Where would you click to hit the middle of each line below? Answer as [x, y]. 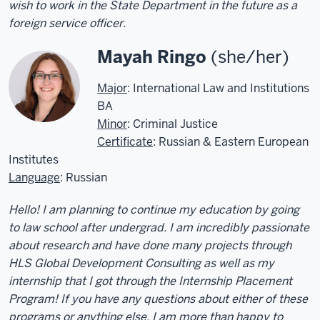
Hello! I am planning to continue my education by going [154, 209]
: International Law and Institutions [218, 88]
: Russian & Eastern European [231, 141]
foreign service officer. [67, 23]
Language [34, 177]
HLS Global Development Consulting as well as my [141, 263]
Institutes [34, 159]
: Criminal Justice [172, 124]
